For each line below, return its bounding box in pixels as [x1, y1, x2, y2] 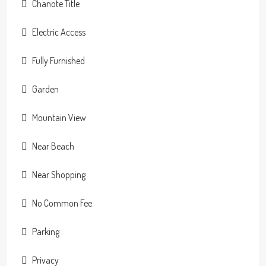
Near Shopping [32, 168, 85, 180]
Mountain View [32, 111, 86, 123]
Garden [32, 83, 59, 95]
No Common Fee [32, 197, 92, 209]
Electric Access [32, 26, 85, 38]
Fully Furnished [32, 54, 85, 66]
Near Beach [32, 140, 74, 152]
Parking [32, 225, 59, 237]
